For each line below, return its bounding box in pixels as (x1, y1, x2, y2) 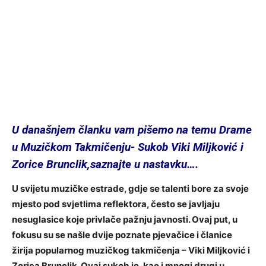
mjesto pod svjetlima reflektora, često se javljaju (12, 198, 220, 210)
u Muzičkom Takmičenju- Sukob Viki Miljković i (12, 140, 243, 154)
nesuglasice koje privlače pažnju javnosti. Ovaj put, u (12, 213, 237, 225)
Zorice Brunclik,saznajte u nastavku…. (12, 157, 198, 171)
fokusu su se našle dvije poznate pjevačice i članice (12, 229, 232, 240)
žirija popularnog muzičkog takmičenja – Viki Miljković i (12, 244, 250, 256)
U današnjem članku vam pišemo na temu (12, 122, 216, 137)
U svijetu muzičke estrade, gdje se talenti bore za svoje (12, 182, 249, 194)
